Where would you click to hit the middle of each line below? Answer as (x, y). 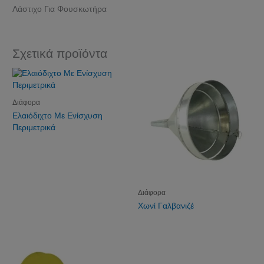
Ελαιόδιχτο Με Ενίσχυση (58, 116)
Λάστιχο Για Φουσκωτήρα (60, 9)
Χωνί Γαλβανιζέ (166, 206)
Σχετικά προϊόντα (60, 53)
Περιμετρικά (34, 128)
